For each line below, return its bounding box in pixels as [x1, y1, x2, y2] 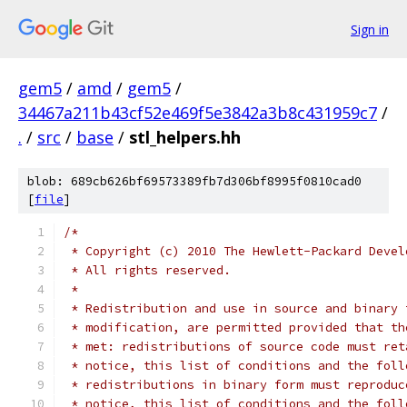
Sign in [351, 20, 389, 38]
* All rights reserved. [64, 263, 231, 278]
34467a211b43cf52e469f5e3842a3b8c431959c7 [18, 102, 377, 124]
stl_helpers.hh [129, 126, 241, 148]
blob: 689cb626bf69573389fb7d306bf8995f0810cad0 [27, 174, 362, 189]
